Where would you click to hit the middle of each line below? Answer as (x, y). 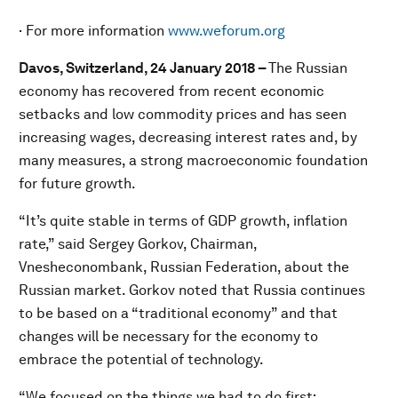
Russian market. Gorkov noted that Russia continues (192, 290)
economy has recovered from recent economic (171, 91)
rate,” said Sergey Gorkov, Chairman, (138, 244)
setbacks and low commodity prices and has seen (183, 114)
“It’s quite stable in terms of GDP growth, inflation (183, 221)
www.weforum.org (227, 31)
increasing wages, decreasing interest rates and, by (188, 137)
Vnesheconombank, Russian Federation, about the (184, 267)
